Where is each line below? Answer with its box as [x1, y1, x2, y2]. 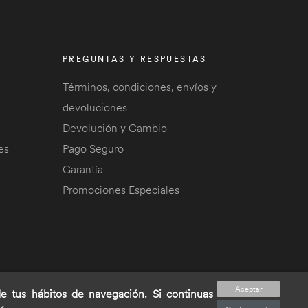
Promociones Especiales [63, 183, 179, 197]
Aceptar [234, 284, 263, 294]
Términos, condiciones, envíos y [63, 80, 217, 93]
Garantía [63, 162, 103, 176]
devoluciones [63, 100, 127, 114]
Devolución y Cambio [63, 121, 167, 135]
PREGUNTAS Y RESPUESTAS [63, 54, 207, 64]
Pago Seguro [63, 142, 124, 155]
